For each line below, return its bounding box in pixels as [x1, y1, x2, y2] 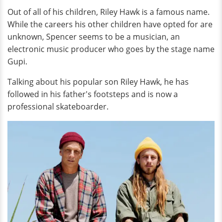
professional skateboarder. [7, 101, 111, 112]
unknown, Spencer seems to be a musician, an [7, 31, 180, 42]
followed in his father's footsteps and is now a [7, 89, 178, 100]
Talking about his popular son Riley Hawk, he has [7, 76, 189, 87]
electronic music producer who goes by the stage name [7, 44, 215, 55]
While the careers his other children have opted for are [7, 19, 213, 30]
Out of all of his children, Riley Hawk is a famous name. [7, 6, 210, 17]
